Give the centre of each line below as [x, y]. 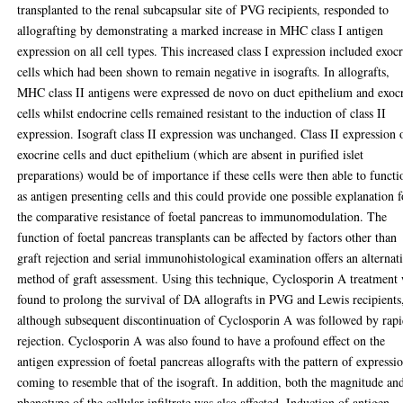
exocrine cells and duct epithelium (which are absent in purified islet [191, 154]
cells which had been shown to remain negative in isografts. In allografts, [204, 72]
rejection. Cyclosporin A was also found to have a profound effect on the [201, 340]
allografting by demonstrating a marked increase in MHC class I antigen [201, 30]
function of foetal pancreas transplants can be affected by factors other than [207, 237]
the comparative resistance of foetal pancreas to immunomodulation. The [202, 216]
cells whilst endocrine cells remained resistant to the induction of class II [202, 113]
